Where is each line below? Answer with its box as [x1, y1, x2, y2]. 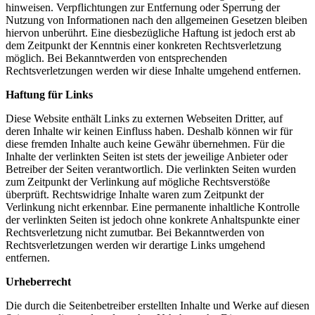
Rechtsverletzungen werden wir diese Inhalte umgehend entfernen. [6, 64, 301, 77]
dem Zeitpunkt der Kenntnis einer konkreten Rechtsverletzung [6, 39, 281, 51]
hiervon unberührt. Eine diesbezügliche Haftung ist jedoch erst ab [6, 26, 295, 39]
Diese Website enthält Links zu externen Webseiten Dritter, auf [6, 112, 283, 124]
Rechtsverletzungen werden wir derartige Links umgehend [6, 238, 265, 251]
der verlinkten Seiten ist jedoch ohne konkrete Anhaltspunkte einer [6, 213, 300, 226]
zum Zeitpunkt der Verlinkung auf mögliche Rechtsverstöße [6, 175, 270, 188]
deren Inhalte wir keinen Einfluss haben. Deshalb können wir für [6, 124, 292, 137]
